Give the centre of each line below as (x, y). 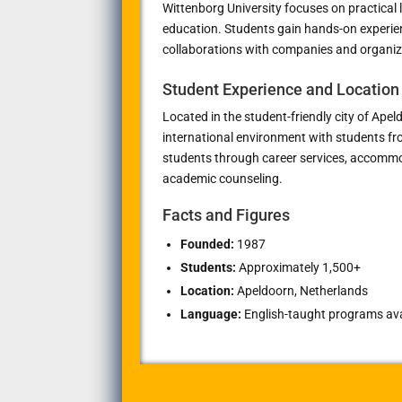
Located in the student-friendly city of (267, 116)
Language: (210, 314)
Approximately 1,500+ (298, 267)
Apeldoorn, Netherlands (301, 290)
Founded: (207, 244)
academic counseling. (222, 178)
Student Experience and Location (280, 89)
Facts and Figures (226, 214)
